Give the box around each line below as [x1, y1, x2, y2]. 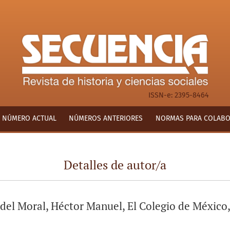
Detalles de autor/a [64, 156, 166, 173]
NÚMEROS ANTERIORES [69, 114, 143, 123]
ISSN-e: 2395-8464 [148, 91, 209, 100]
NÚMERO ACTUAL [2, 114, 56, 123]
